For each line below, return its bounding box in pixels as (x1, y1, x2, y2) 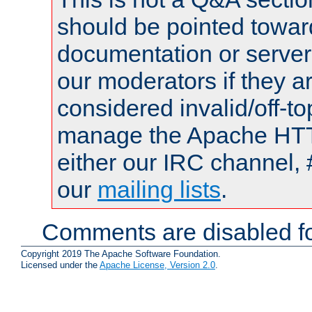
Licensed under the (21, 260, 100, 270)
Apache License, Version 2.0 (100, 260, 215, 270)
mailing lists (97, 176, 221, 203)
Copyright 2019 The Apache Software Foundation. (21, 249, 221, 259)
